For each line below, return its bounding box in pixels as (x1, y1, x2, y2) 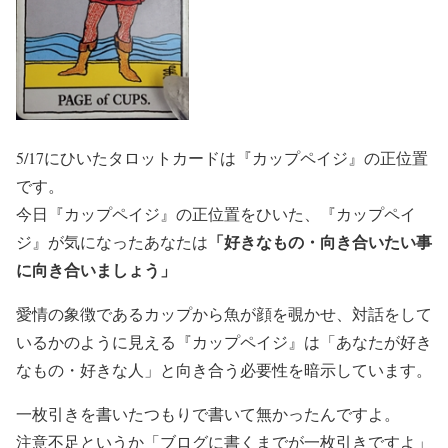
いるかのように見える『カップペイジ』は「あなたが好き (16, 331, 432, 352)
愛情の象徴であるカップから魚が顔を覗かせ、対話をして (16, 303, 432, 324)
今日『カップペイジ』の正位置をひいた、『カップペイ (16, 203, 416, 224)
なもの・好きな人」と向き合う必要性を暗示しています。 (16, 359, 432, 380)
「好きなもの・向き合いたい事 (208, 230, 432, 253)
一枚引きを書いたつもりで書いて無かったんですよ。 (16, 403, 400, 424)
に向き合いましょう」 (16, 258, 176, 281)
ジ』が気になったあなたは (16, 231, 208, 252)
